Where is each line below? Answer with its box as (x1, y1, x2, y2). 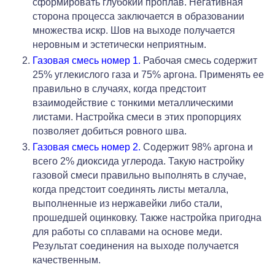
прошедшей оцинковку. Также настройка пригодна (33, 212, 261, 223)
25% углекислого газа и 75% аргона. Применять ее (33, 69, 264, 80)
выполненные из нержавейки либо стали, (33, 198, 222, 209)
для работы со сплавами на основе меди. (33, 226, 222, 237)
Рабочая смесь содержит (141, 55, 257, 66)
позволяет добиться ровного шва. (33, 125, 187, 136)
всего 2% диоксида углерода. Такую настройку (33, 155, 244, 166)
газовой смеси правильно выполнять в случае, (33, 169, 246, 180)
